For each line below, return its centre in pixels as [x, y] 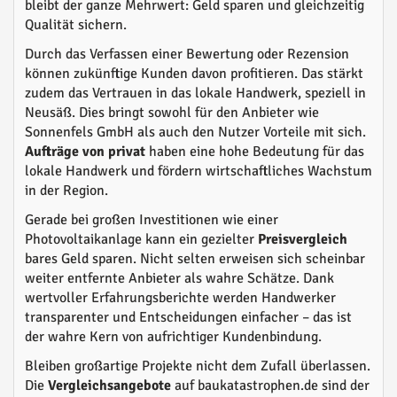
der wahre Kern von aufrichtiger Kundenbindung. [173, 337]
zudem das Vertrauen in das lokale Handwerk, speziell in [195, 93]
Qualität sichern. [76, 25]
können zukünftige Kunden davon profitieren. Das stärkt [194, 74]
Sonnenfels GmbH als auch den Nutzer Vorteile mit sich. [195, 132]
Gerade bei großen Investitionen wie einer [152, 220]
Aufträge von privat [85, 152]
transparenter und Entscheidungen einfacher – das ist [188, 317]
